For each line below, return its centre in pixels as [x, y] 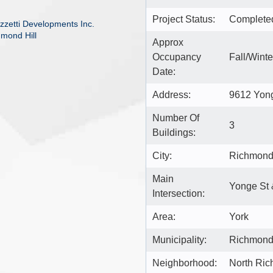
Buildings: [174, 132]
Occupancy [177, 57]
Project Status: [184, 19]
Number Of [176, 118]
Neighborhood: [185, 263]
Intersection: [179, 193]
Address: [172, 94]
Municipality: [179, 239]
